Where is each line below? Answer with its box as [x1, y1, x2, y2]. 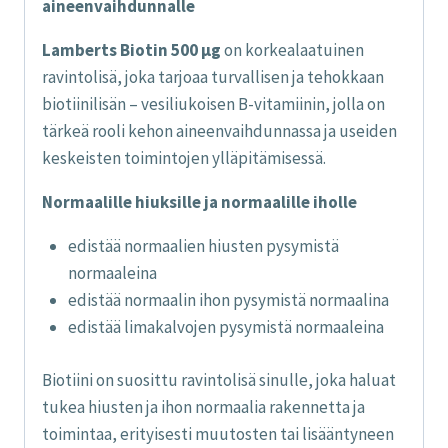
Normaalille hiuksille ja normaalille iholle [42, 191, 357, 214]
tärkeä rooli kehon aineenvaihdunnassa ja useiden [42, 120, 397, 143]
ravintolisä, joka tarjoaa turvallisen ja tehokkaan [42, 66, 384, 89]
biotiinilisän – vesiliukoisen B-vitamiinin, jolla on [42, 93, 385, 116]
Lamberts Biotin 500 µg [42, 39, 221, 62]
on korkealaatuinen [221, 39, 364, 62]
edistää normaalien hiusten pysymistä [67, 235, 339, 258]
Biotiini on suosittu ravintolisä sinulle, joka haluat [42, 368, 396, 391]
